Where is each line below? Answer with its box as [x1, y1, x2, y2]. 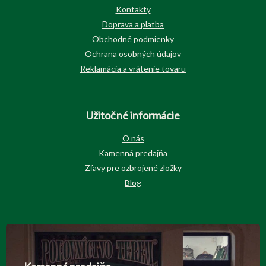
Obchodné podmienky [92, 34, 174, 45]
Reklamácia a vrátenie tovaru [80, 64, 186, 74]
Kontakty [115, 4, 151, 15]
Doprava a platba [102, 19, 164, 30]
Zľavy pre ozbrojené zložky [84, 163, 182, 173]
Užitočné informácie [86, 109, 180, 122]
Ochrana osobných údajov [85, 49, 181, 59]
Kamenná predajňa [99, 148, 167, 159]
